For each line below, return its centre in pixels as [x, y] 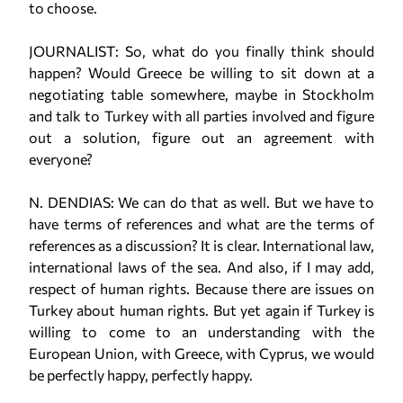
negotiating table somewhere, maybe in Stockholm [201, 94]
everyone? [61, 159]
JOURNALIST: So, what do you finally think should [201, 51]
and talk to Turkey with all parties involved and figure [201, 116]
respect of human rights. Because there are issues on [201, 288]
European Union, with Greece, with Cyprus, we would [201, 353]
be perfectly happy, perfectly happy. [141, 375]
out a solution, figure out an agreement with [201, 137]
